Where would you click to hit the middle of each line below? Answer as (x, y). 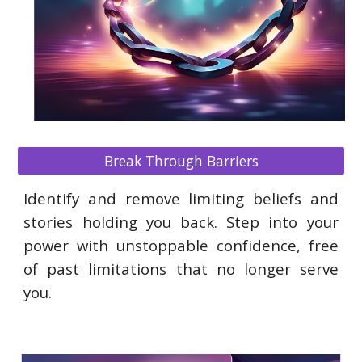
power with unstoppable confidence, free (181, 245)
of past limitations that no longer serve (181, 268)
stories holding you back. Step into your (181, 221)
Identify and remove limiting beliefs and (181, 198)
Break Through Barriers (181, 160)
